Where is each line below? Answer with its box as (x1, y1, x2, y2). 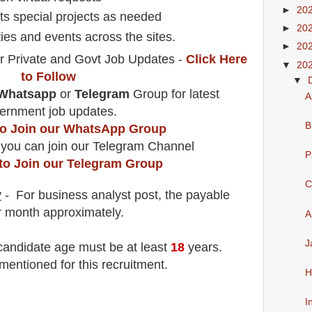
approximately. (40, 205, 124, 220)
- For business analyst (1, 188, 131, 203)
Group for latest (132, 87, 219, 102)
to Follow (20, 70, 76, 84)
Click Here (186, 52, 247, 67)
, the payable (158, 188, 230, 203)
